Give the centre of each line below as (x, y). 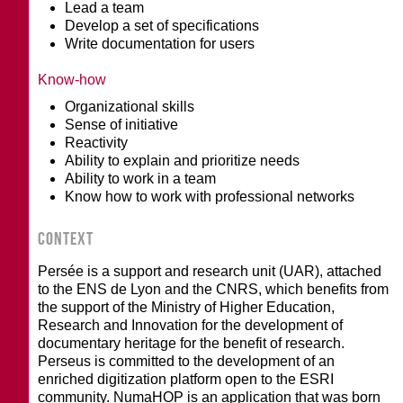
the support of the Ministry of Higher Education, (187, 307)
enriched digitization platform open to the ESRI (186, 379)
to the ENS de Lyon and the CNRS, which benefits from (214, 289)
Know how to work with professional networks (210, 196)
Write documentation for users (160, 43)
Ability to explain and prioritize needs (183, 160)
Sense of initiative (122, 124)
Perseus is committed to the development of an (187, 361)
